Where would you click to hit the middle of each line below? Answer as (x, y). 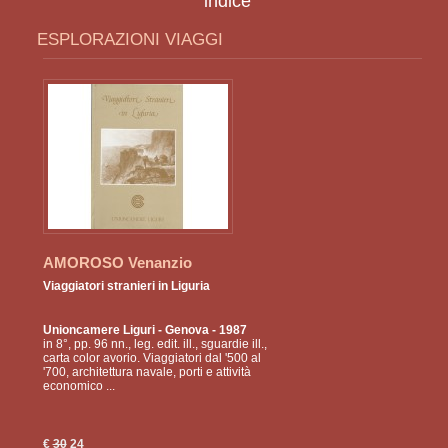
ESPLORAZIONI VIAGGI (130, 39)
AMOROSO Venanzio (117, 263)
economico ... (78, 386)
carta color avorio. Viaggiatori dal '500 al (151, 358)
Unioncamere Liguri (98, 330)
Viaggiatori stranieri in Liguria (126, 286)
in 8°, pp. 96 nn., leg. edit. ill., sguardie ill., (154, 344)
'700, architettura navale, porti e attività (146, 372)
